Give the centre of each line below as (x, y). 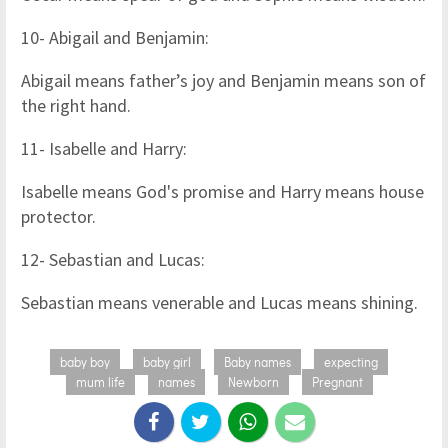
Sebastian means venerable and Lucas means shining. (219, 302)
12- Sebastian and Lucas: (113, 259)
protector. (58, 216)
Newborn (253, 382)
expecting (351, 362)
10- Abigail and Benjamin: (115, 37)
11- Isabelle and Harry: (104, 148)
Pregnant (337, 382)
